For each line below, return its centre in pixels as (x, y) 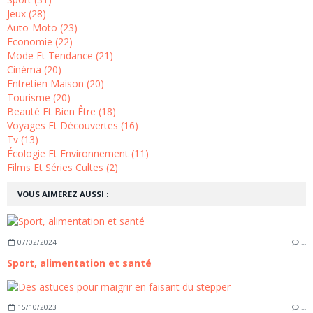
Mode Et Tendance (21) (60, 56)
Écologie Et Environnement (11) (78, 154)
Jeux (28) (27, 14)
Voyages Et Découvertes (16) (73, 126)
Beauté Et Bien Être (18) (61, 112)
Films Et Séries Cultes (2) (63, 168)
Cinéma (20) (34, 70)
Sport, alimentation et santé (79, 263)
